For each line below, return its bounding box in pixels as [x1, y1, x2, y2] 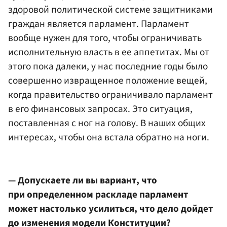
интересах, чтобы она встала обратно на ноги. [8, 130, 209, 144]
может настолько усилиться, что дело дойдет [8, 202, 213, 216]
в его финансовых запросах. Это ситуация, [8, 101, 193, 116]
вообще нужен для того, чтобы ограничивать [8, 30, 202, 45]
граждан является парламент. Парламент [8, 16, 189, 31]
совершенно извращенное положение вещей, [8, 73, 207, 88]
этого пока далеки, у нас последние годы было [8, 59, 208, 73]
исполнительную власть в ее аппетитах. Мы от [8, 45, 209, 59]
